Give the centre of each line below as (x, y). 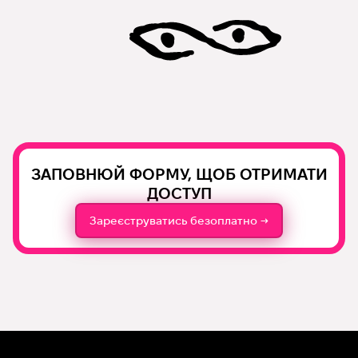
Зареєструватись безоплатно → (179, 220)
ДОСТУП (179, 193)
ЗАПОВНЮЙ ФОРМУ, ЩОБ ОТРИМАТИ (179, 174)
